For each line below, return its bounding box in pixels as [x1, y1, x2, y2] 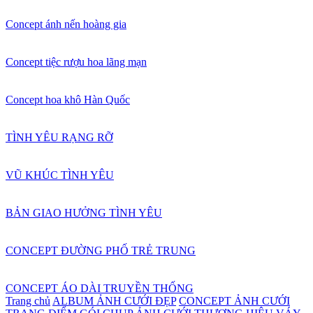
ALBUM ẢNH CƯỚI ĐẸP [52, 295, 176, 307]
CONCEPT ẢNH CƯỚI [179, 295, 290, 307]
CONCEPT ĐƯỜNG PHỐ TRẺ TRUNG [6, 245, 196, 256]
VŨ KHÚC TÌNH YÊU [6, 169, 114, 181]
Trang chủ [6, 295, 50, 307]
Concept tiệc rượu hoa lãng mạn [6, 56, 147, 68]
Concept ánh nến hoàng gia [6, 18, 126, 30]
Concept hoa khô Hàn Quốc [6, 94, 130, 105]
